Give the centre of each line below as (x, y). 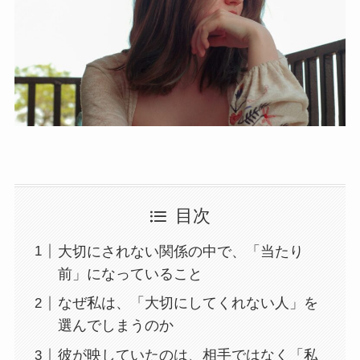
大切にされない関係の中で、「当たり (180, 251)
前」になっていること (130, 274)
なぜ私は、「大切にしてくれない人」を (188, 303)
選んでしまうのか (115, 326)
